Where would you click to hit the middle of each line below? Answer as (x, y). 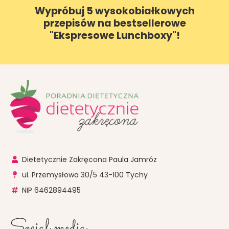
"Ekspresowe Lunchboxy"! (114, 36)
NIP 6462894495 (51, 190)
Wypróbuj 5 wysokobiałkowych (114, 11)
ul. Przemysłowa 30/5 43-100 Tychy (85, 175)
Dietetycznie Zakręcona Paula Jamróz (89, 160)
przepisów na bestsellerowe (114, 24)
